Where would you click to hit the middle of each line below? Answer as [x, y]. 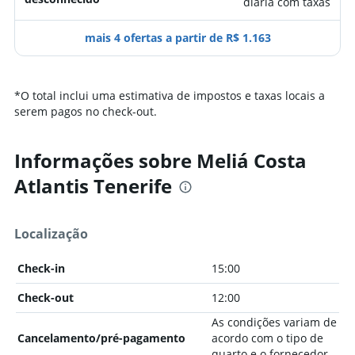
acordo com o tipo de [267, 338]
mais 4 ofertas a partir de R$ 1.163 [177, 38]
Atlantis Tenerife [93, 186]
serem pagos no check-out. [86, 111]
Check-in [41, 268]
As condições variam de [274, 322]
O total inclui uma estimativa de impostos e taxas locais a [173, 95]
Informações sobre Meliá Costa [160, 160]
